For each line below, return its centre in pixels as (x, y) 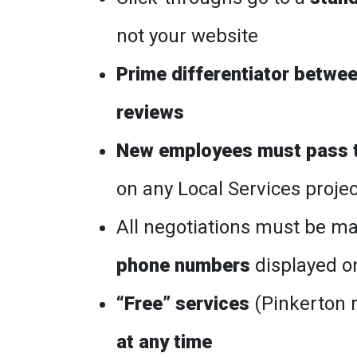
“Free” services (183, 304)
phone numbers (183, 265)
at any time (164, 342)
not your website (187, 36)
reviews (150, 112)
